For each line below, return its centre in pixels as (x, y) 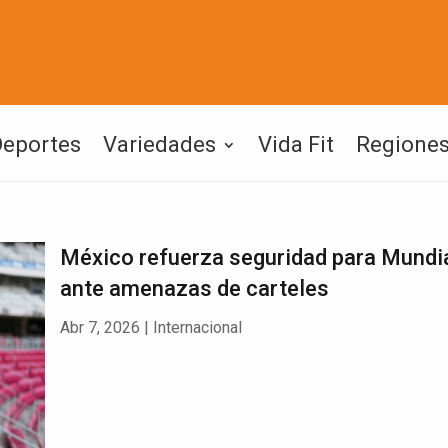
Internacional (197, 327)
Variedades (159, 144)
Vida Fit (296, 144)
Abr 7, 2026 (99, 327)
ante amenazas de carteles (194, 288)
